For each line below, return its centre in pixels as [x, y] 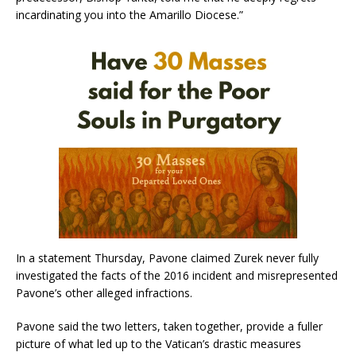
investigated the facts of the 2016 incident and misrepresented [177, 275]
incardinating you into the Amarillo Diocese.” [130, 14]
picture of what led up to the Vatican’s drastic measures [159, 343]
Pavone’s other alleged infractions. [104, 292]
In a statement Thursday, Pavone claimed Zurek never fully [167, 257]
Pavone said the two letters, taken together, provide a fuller [169, 326]
